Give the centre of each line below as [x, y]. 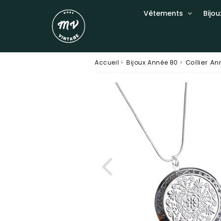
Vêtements [163, 13]
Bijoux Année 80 [152, 62]
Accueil [107, 62]
